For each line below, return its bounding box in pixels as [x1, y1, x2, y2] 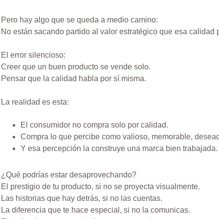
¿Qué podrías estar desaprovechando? [1, 171, 137, 179]
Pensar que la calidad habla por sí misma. [1, 74, 147, 83]
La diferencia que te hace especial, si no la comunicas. [1, 206, 191, 214]
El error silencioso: [1, 51, 66, 59]
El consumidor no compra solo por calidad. [21, 121, 169, 129]
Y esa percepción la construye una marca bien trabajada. [21, 144, 218, 153]
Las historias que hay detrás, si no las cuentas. [1, 194, 163, 202]
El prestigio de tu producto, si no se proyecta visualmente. [1, 182, 200, 191]
